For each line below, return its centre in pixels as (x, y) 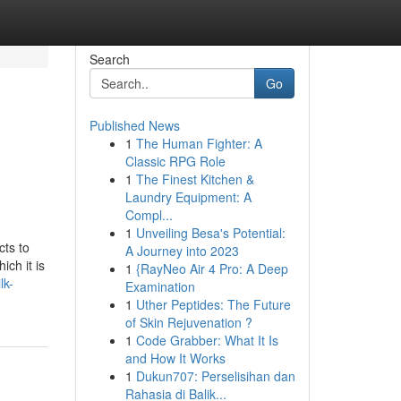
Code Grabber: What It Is (207, 340)
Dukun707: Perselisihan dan (215, 376)
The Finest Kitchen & (195, 179)
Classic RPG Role (175, 161)
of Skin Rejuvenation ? (188, 322)
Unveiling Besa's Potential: (210, 233)
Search (109, 59)
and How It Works (175, 358)
